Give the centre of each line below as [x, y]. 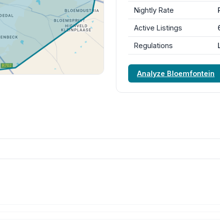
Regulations [153, 45]
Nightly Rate [154, 10]
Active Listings [158, 28]
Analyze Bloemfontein [176, 73]
